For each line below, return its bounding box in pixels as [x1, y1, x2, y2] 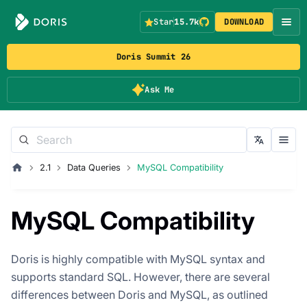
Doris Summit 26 [116, 51, 191, 62]
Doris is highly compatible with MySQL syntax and [11, 251, 265, 266]
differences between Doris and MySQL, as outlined [11, 287, 268, 302]
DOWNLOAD [224, 16, 265, 27]
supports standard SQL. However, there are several [11, 269, 270, 284]
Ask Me [145, 84, 175, 95]
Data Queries [66, 162, 121, 173]
